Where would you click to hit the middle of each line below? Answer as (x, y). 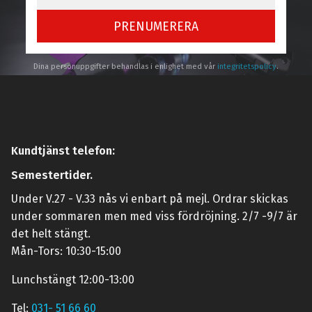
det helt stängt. (51, 234)
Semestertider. (52, 175)
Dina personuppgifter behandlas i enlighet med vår (125, 67)
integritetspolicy (247, 67)
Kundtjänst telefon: (63, 151)
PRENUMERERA (156, 26)
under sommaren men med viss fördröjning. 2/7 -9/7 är (154, 217)
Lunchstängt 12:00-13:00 (73, 280)
